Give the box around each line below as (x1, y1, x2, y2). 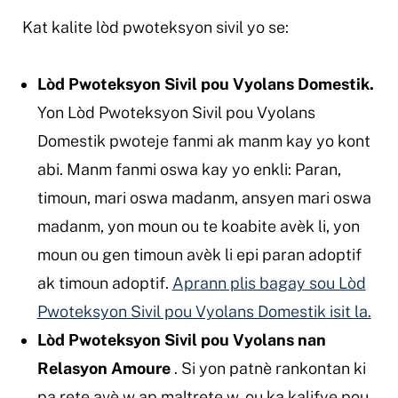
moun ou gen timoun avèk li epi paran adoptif (36, 244, 362, 264)
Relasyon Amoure (36, 358, 171, 378)
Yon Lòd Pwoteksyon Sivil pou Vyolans (36, 102, 315, 122)
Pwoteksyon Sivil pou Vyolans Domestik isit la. (36, 301, 371, 321)
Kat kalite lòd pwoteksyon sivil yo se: (21, 17, 289, 36)
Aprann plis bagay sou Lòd (171, 273, 366, 292)
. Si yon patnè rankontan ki (170, 358, 366, 378)
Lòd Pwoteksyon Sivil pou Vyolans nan (36, 330, 326, 349)
